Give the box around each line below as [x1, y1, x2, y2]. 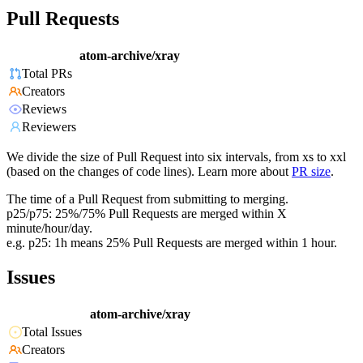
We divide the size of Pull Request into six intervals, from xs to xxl [6, 150, 346, 164]
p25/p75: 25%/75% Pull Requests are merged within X [6, 207, 287, 221]
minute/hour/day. [6, 221, 92, 236]
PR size [292, 164, 331, 179]
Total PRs [22, 66, 72, 81]
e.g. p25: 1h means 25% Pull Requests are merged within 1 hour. [6, 236, 337, 250]
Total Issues [22, 325, 82, 340]
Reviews [22, 102, 66, 117]
